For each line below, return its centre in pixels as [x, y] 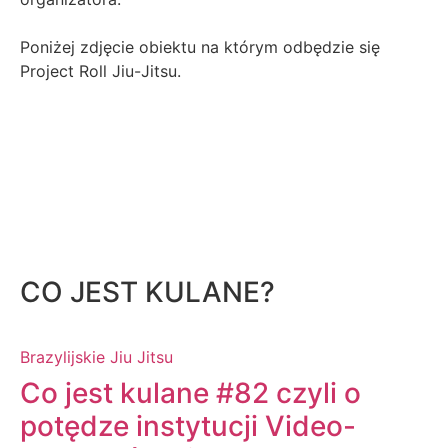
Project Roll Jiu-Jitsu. [103, 71]
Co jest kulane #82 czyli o [190, 392]
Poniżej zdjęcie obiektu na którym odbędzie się [200, 47]
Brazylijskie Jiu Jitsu [96, 356]
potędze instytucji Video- [188, 425]
